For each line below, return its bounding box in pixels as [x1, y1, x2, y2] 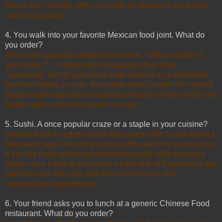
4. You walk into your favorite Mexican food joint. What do [5, 30, 205, 39]
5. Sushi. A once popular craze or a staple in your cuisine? [5, 119, 208, 128]
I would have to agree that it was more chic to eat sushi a [5, 129, 216, 138]
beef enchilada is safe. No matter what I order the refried [5, 80, 213, 89]
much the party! [5, 10, 64, 19]
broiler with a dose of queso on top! [5, 100, 138, 109]
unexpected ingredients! [5, 179, 97, 188]
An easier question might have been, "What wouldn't [5, 50, 202, 59]
